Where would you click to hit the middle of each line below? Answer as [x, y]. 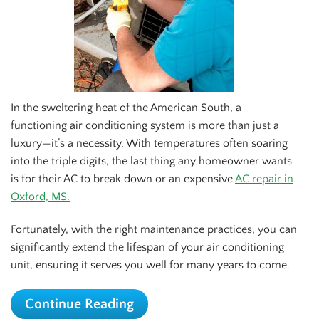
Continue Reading [79, 304]
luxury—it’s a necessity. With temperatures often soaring [149, 143]
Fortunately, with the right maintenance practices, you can [154, 230]
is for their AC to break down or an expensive [123, 179]
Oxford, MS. [40, 197]
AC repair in [264, 179]
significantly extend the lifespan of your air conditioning [147, 247]
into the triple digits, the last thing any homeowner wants [151, 161]
